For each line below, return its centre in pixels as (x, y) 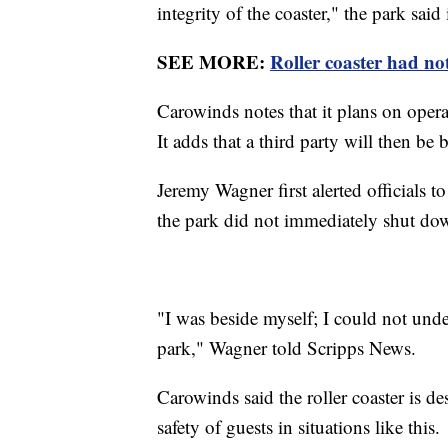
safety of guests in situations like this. (301, 427)
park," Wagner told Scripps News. (289, 348)
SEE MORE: (213, 62)
